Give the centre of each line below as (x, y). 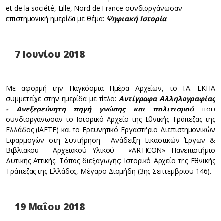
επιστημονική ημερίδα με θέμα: (56, 18)
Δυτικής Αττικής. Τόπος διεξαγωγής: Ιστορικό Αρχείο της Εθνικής (110, 161)
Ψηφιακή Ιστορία (136, 18)
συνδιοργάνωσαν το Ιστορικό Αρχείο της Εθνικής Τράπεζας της (110, 119)
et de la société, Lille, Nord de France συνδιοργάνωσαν (94, 8)
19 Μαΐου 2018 (50, 207)
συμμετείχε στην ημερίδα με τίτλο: (62, 98)
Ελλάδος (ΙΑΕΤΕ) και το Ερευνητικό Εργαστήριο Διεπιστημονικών (110, 129)
